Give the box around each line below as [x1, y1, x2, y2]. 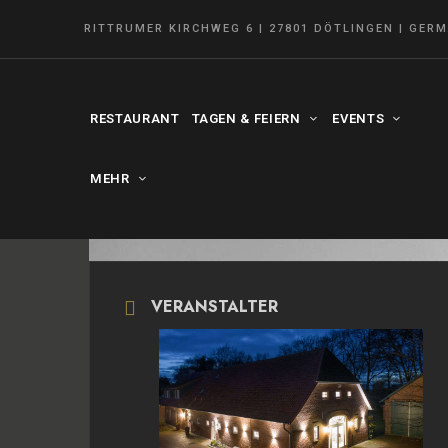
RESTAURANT [90, 111, 180, 126]
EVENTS [332, 111, 385, 126]
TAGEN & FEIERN [191, 111, 301, 126]
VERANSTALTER [151, 294, 278, 318]
